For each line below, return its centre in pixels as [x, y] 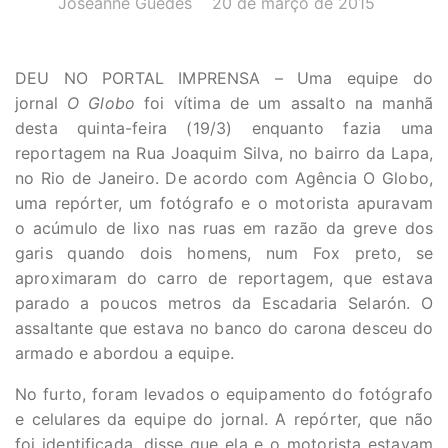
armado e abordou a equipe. [124, 353]
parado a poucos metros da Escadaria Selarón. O [224, 303]
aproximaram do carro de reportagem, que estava [224, 278]
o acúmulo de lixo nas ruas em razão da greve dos [224, 228]
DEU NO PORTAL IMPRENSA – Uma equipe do [224, 78]
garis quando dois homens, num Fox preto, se [224, 253]
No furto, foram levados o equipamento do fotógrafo [224, 394]
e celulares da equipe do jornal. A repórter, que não [224, 419]
